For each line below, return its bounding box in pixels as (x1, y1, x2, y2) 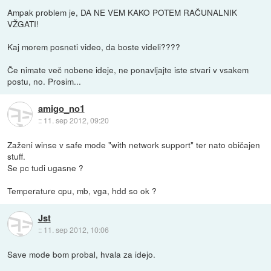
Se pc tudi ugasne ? (7, 161, 84, 174)
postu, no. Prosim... (7, 74, 82, 87)
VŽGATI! (7, 17, 39, 30)
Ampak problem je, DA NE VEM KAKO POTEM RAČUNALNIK (7, 5, 238, 18)
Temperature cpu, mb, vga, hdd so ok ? (7, 184, 157, 197)
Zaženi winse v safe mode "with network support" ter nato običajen (7, 138, 261, 151)
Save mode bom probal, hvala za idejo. (7, 247, 156, 260)
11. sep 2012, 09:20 (43, 114, 109, 125)
